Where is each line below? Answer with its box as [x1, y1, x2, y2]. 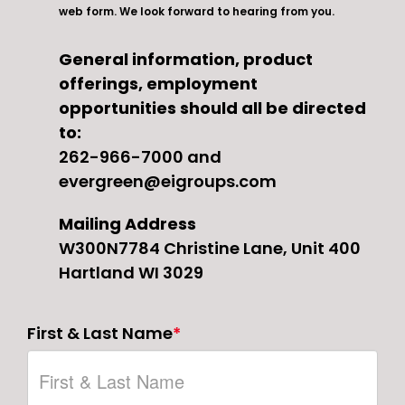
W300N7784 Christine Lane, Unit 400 [59, 236, 361, 259]
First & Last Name [27, 321, 173, 344]
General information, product [59, 47, 313, 71]
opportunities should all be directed [59, 96, 366, 119]
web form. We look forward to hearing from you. [59, 3, 334, 19]
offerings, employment [59, 71, 258, 95]
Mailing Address [59, 212, 196, 235]
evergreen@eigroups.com [59, 169, 277, 193]
